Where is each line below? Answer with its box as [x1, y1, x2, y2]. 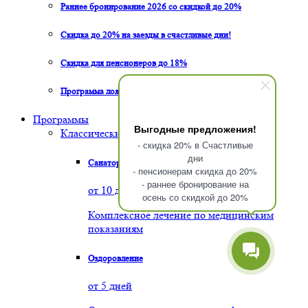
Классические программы [60, 126, 182, 140]
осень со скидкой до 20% [142, 190, 248, 203]
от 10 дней [88, 183, 137, 197]
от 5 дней [88, 279, 132, 293]
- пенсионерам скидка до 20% [133, 164, 257, 177]
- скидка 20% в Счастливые [137, 138, 253, 151]
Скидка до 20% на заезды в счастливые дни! [60, 30, 231, 41]
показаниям [88, 221, 143, 235]
